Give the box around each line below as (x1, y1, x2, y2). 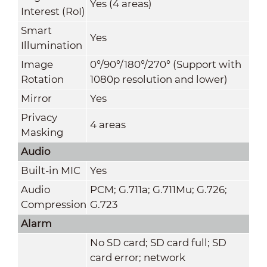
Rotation (20, 73, 64, 85)
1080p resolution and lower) (89, 73, 228, 85)
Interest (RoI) (20, 5, 85, 17)
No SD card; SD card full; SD (89, 236, 226, 249)
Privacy (20, 111, 57, 123)
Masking (20, 126, 63, 138)
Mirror (20, 92, 52, 104)
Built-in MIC (20, 164, 80, 176)
